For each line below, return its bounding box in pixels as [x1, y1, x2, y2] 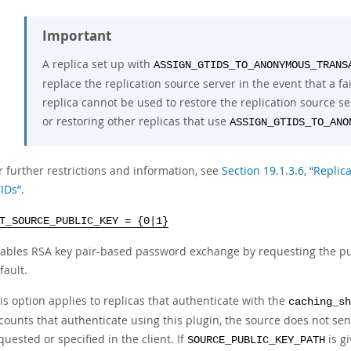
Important [42, 27, 111, 45]
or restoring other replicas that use [42, 114, 230, 128]
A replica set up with [42, 56, 154, 71]
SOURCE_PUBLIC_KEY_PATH [187, 335, 325, 346]
